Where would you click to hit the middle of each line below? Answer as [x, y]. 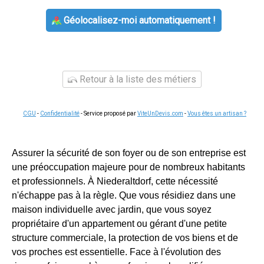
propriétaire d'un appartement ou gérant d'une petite [119, 224]
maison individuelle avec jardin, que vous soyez [112, 209]
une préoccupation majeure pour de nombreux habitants [128, 167]
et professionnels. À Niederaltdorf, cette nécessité [115, 181]
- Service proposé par [108, 113]
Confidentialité [60, 113]
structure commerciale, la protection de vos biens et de [125, 238]
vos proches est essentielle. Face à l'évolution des [116, 252]
